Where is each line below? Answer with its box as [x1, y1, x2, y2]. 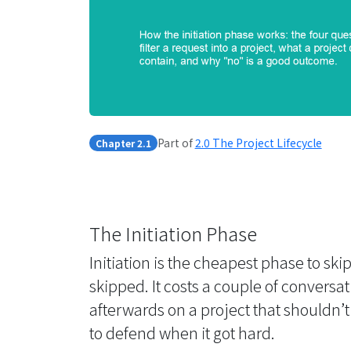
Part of [157, 135, 195, 150]
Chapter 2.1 [95, 136, 151, 150]
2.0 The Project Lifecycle [194, 135, 322, 150]
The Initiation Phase [89, 219, 257, 247]
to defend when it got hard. [89, 321, 275, 344]
